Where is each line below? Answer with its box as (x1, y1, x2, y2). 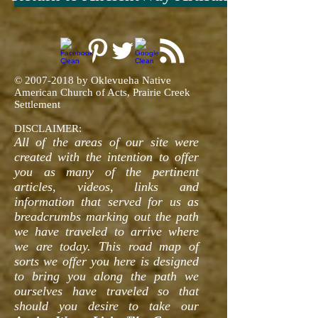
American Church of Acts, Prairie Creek (14, 87, 190, 98)
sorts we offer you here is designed (14, 254, 199, 268)
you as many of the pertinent (14, 165, 199, 179)
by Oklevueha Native (74, 75, 171, 86)
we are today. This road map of (14, 239, 199, 253)
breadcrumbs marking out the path (14, 209, 199, 224)
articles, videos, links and (14, 180, 199, 194)
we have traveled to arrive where (14, 224, 199, 238)
